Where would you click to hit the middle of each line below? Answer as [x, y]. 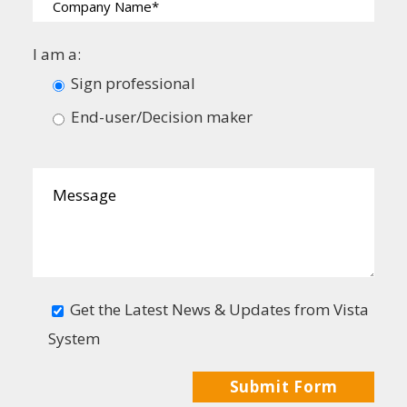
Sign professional [133, 83]
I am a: [57, 54]
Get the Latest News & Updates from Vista [219, 309]
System [74, 338]
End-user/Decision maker [162, 116]
